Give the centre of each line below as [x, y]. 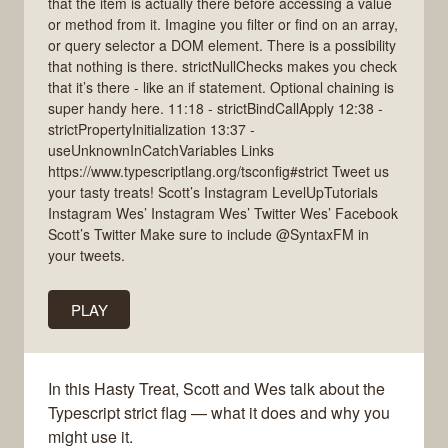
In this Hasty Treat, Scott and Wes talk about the [216, 389]
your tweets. [86, 254]
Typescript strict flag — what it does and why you [219, 413]
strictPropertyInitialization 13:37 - [151, 128]
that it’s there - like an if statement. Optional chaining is [221, 86]
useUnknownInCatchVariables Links [161, 149]
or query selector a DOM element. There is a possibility [222, 44]
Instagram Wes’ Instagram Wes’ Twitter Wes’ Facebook [223, 212]
